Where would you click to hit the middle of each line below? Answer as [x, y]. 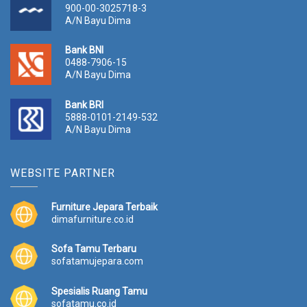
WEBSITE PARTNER [63, 173]
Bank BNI [84, 50]
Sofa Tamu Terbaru [94, 249]
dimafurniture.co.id [93, 219]
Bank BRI [84, 105]
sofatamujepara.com [97, 261]
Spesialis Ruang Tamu [99, 292]
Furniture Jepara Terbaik [105, 207]
